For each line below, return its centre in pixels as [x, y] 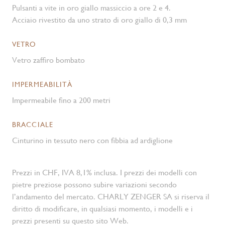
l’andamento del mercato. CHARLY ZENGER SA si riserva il [111, 197]
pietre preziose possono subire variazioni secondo [94, 185]
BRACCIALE [33, 125]
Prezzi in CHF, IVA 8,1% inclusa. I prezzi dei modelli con [104, 173]
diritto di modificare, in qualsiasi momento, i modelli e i [102, 209]
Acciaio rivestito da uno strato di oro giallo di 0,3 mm [99, 20]
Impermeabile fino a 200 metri [61, 100]
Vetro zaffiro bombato [48, 60]
